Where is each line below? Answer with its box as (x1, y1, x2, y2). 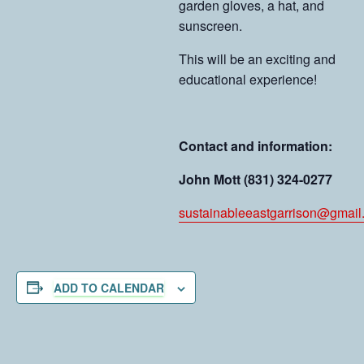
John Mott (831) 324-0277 (179, 169, 332, 188)
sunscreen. (179, 15, 242, 35)
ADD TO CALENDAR (54, 279, 164, 296)
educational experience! (179, 69, 317, 89)
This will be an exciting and (179, 49, 336, 68)
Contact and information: (179, 136, 332, 155)
